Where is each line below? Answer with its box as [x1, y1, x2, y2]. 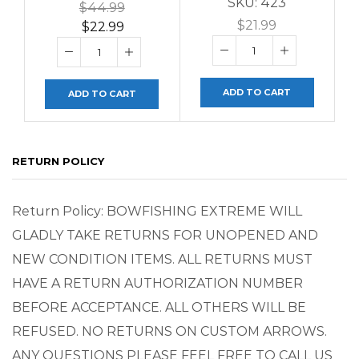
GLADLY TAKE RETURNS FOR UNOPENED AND [12, 227, 318, 243]
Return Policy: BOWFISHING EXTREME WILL [12, 203, 302, 219]
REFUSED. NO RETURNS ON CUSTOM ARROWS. [12, 323, 327, 339]
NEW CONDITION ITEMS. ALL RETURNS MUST [12, 251, 313, 267]
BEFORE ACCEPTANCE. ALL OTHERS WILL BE [12, 299, 306, 315]
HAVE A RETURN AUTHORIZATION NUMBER [12, 275, 303, 291]
